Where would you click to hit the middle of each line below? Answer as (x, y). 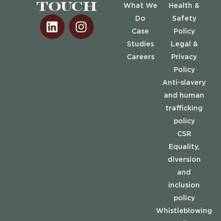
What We (141, 6)
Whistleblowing (184, 211)
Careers (140, 57)
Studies (141, 45)
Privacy (184, 57)
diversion (184, 160)
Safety (184, 19)
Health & (184, 6)
